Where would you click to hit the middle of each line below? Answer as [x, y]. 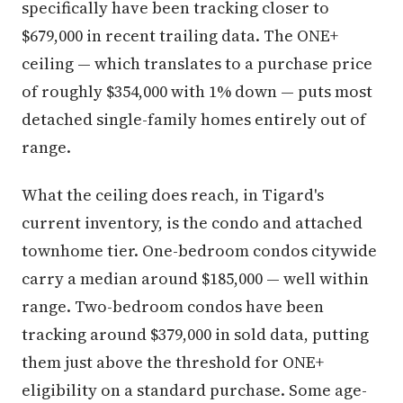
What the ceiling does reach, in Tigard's [173, 194]
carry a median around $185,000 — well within [195, 278]
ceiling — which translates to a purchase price [197, 63]
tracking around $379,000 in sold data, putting [195, 334]
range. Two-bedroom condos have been [173, 306]
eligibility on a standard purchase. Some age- [194, 390]
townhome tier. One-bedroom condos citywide [199, 250]
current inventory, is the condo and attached [192, 222]
